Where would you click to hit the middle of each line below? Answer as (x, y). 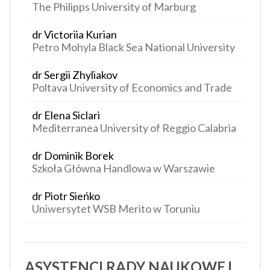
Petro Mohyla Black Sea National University (133, 47)
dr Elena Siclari (66, 115)
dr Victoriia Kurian (74, 35)
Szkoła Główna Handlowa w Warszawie (124, 168)
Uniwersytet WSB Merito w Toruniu (116, 209)
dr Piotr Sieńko (66, 196)
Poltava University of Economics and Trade (132, 88)
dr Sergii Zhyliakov (75, 75)
